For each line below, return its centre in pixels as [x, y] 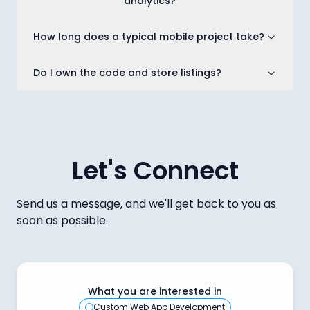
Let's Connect [155, 171]
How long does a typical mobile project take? [149, 37]
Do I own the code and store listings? [127, 73]
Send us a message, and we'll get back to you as [146, 204]
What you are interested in [155, 292]
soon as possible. [62, 221]
